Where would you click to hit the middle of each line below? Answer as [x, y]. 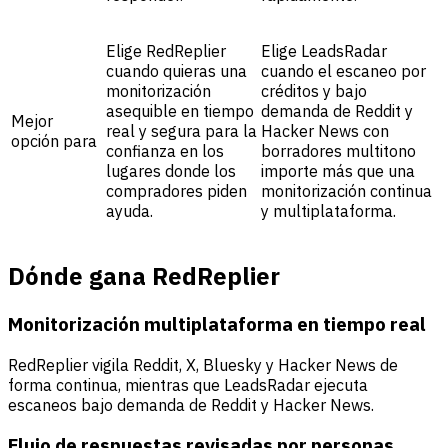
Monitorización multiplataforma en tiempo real [217, 323]
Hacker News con [325, 131]
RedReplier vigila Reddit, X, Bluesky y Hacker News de [203, 364]
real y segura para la [181, 131]
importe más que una [338, 171]
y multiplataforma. [328, 211]
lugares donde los [171, 171]
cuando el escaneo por [343, 71]
